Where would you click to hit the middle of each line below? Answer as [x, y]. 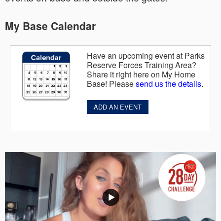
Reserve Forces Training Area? [142, 65]
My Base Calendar [50, 25]
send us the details [168, 83]
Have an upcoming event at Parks [146, 55]
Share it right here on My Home [141, 74]
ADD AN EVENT [118, 107]
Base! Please [111, 83]
